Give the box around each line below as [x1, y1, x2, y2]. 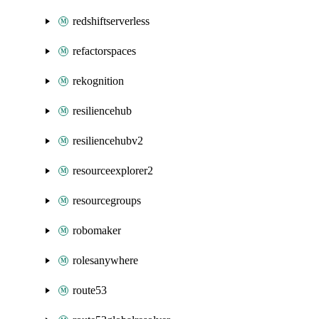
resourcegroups [73, 194, 141, 206]
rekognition [73, 75, 124, 87]
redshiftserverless [73, 15, 150, 27]
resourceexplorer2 [73, 164, 153, 177]
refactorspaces [73, 45, 136, 57]
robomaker [73, 224, 121, 236]
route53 [73, 284, 107, 296]
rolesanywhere [73, 254, 138, 266]
